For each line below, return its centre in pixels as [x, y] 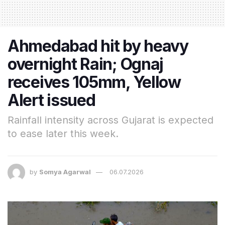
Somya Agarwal [65, 172]
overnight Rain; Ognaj [86, 64]
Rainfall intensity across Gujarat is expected [110, 120]
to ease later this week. [63, 133]
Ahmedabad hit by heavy [98, 46]
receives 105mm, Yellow [94, 82]
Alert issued [51, 100]
